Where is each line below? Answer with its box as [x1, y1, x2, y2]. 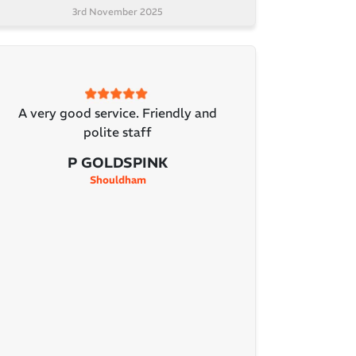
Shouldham [89, 173, 146, 188]
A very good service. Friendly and [18, 105, 217, 122]
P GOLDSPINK [67, 153, 168, 172]
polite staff [83, 124, 152, 141]
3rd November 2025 [72, 6, 163, 18]
